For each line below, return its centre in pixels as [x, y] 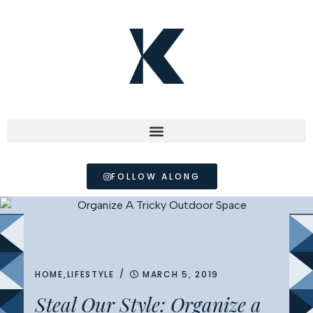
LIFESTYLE [90, 274]
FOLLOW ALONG [155, 176]
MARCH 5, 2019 [181, 274]
